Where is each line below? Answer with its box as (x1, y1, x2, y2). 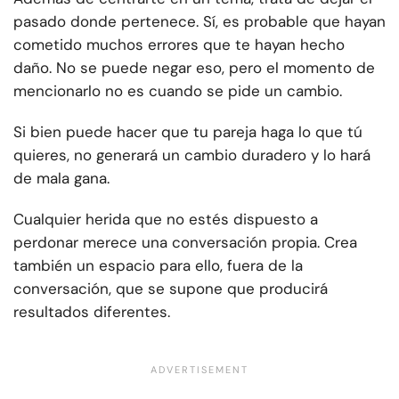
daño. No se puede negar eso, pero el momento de (13, 58, 375, 78)
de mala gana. (13, 168, 110, 189)
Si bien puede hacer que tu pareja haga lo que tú (13, 122, 362, 142)
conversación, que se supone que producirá (13, 279, 328, 299)
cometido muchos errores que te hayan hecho (13, 35, 345, 55)
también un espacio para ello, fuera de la (13, 256, 303, 276)
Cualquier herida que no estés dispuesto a (13, 209, 318, 230)
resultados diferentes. (13, 302, 170, 322)
